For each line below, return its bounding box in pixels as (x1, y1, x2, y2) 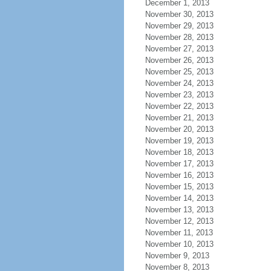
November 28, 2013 (145, 33, 214, 42)
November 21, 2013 (145, 113, 214, 122)
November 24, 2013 (145, 79, 214, 88)
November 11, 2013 (145, 228, 213, 237)
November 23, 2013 (145, 90, 214, 99)
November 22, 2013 (145, 102, 214, 111)
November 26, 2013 (145, 56, 214, 65)
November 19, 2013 (145, 136, 214, 145)
